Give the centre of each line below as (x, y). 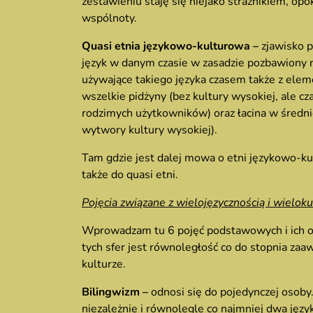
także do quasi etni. (130, 175)
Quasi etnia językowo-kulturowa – (172, 46)
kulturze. (104, 264)
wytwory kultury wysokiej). (150, 130)
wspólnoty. (109, 18)
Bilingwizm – (116, 292)
